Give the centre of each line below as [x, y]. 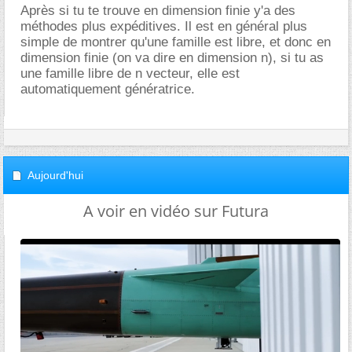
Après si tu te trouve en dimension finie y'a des [158, 10]
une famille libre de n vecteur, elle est [130, 73]
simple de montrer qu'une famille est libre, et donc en [176, 42]
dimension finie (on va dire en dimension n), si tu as [172, 57]
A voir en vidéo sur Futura [176, 211]
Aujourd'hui [55, 175]
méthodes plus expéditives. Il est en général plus [164, 26]
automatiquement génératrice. [108, 89]
